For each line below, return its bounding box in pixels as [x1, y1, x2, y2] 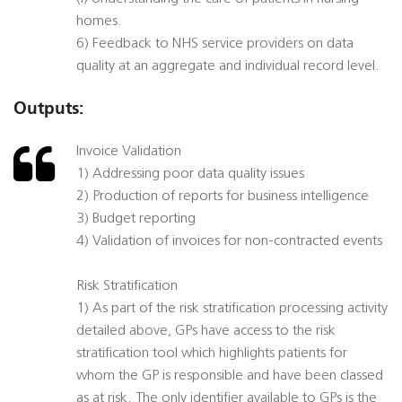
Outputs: [13, 98, 83, 119]
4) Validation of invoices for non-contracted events [76, 234, 382, 249]
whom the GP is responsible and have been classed [76, 369, 383, 384]
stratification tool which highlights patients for [76, 346, 347, 362]
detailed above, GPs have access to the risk [76, 324, 336, 339]
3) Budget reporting [76, 212, 196, 227]
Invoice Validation [76, 144, 181, 160]
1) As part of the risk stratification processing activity [76, 301, 388, 317]
